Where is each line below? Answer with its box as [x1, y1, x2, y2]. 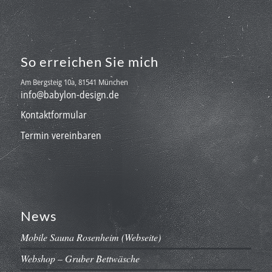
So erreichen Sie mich [20, 53, 158, 70]
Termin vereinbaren [20, 128, 101, 142]
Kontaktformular [20, 108, 87, 122]
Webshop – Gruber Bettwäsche [20, 252, 140, 265]
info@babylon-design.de [20, 88, 119, 102]
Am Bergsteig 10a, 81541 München [20, 76, 128, 88]
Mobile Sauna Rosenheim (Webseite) [20, 231, 161, 244]
